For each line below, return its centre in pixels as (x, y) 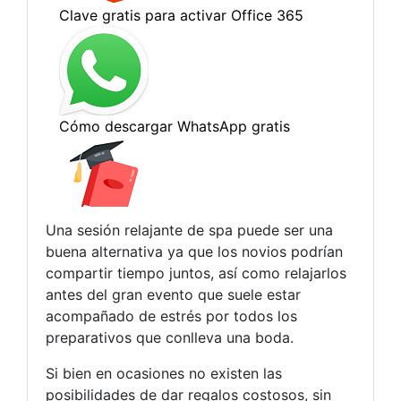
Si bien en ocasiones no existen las (164, 374)
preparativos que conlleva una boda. (170, 338)
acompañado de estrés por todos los (171, 316)
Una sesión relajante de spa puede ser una (189, 230)
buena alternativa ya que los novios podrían (194, 252)
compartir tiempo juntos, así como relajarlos (196, 273)
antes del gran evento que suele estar (173, 295)
